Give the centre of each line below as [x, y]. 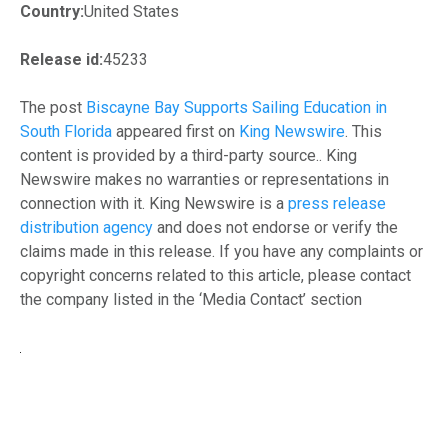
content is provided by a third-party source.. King [188, 155]
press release [337, 203]
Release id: [61, 59]
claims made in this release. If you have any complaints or [221, 251]
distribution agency [86, 227]
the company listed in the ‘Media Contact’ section [191, 299]
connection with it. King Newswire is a [154, 203]
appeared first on [175, 131]
